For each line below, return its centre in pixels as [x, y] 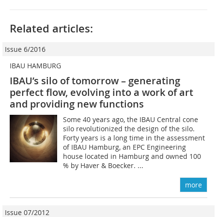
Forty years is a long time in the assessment [134, 138]
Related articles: [51, 28]
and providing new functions [77, 104]
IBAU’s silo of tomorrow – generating [95, 80]
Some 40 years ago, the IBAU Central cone [131, 119]
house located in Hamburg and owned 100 [133, 156]
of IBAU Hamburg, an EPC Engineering [125, 147]
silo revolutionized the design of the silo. [129, 128]
